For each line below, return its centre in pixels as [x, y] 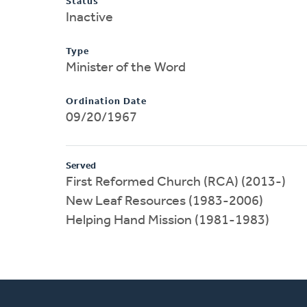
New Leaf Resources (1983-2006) [164, 201]
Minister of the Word [126, 67]
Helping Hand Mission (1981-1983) [168, 220]
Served [81, 166]
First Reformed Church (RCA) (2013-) [176, 182]
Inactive [89, 17]
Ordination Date [106, 101]
